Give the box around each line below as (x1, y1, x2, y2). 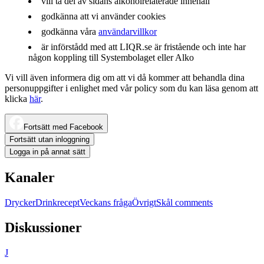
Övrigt (132, 197, 156, 207)
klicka (5, 94, 29, 104)
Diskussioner (5, 219, 82, 235)
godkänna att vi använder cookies (41, 11, 166, 21)
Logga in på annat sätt (9, 147, 85, 156)
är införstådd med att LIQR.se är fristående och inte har (41, 42, 246, 52)
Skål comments (156, 197, 213, 207)
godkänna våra (41, 27, 98, 37)
